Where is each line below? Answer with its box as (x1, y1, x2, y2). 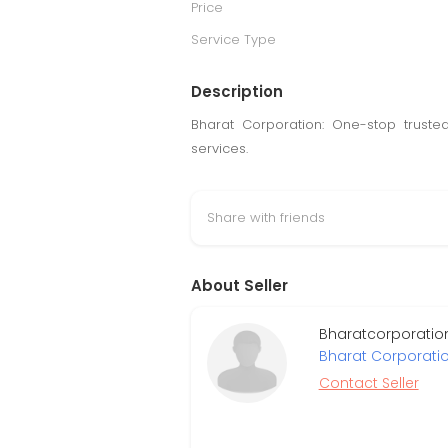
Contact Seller (318, 373, 419, 393)
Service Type (191, 30, 276, 49)
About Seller (191, 275, 288, 296)
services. (191, 139, 248, 158)
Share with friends (207, 208, 325, 227)
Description (191, 81, 283, 102)
